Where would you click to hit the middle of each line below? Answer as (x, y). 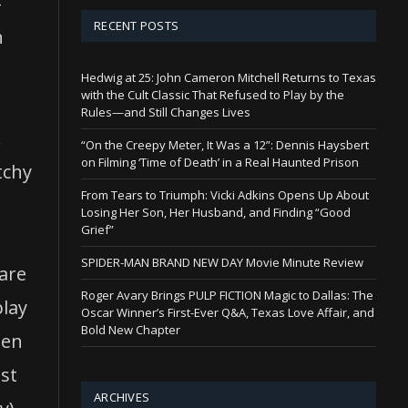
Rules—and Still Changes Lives (166, 112)
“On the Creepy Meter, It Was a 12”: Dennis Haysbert (225, 144)
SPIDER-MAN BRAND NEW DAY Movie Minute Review (222, 262)
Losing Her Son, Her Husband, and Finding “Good (216, 212)
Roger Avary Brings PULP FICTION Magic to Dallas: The (227, 295)
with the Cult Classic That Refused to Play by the (213, 94)
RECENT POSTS (137, 25)
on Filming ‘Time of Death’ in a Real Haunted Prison (220, 162)
